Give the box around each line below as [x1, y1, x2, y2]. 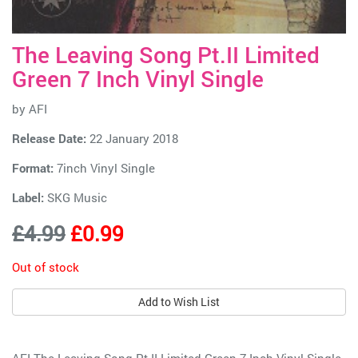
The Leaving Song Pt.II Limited [12, 40, 320, 70]
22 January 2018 [86, 130, 178, 146]
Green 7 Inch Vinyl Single [12, 64, 264, 93]
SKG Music [47, 189, 107, 205]
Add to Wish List [138, 294, 220, 309]
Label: [12, 189, 44, 205]
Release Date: [12, 130, 86, 146]
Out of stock [12, 259, 79, 275]
